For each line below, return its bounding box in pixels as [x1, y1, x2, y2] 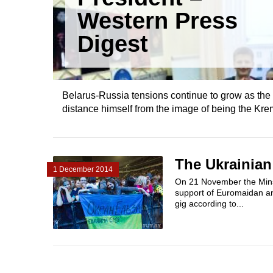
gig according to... [175, 199, 244, 208]
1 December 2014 [53, 165, 113, 174]
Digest [77, 31, 148, 57]
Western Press [77, 8, 238, 34]
